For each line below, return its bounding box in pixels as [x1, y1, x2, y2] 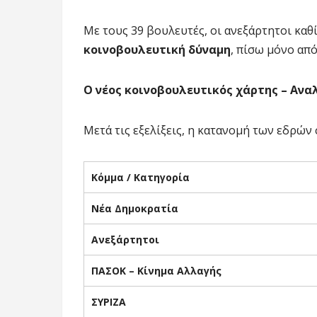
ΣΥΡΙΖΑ [91, 294, 126, 309]
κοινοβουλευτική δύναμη [83, 41, 231, 57]
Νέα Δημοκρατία [91, 201, 178, 215]
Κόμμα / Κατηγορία [91, 170, 190, 184]
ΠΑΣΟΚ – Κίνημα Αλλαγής [91, 263, 221, 277]
